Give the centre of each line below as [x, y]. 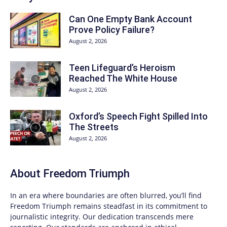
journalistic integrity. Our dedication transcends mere [102, 217]
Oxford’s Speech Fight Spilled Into [138, 117]
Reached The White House [123, 79]
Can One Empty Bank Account [130, 19]
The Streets [94, 127]
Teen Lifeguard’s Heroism [122, 68]
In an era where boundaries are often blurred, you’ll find [106, 196]
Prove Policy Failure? [112, 30]
